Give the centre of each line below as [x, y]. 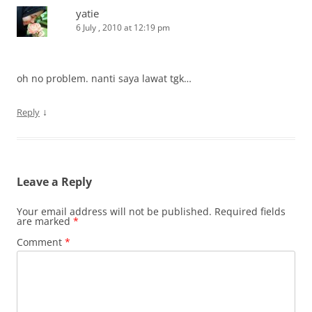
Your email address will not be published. [114, 211]
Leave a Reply [54, 181]
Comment [41, 242]
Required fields [250, 211]
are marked [45, 221]
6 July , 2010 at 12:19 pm [123, 27]
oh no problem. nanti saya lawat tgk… [104, 78]
